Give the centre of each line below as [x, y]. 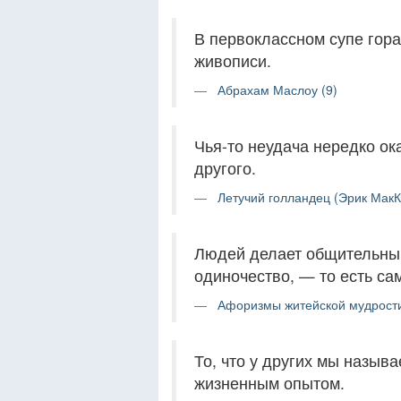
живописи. [233, 61]
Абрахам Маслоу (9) [277, 90]
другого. [225, 168]
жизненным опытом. [269, 383]
